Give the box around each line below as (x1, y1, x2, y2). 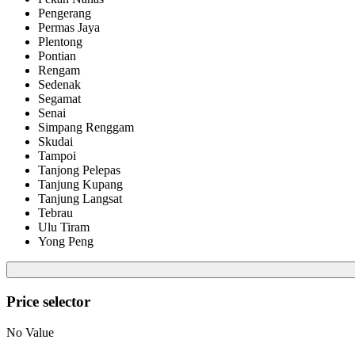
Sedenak (38, 78, 81, 92)
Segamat (38, 92, 81, 106)
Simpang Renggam (38, 120, 134, 135)
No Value (6, 325, 54, 339)
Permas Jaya (38, 21, 100, 35)
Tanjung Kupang (38, 177, 123, 192)
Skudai (38, 135, 73, 149)
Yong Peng (38, 235, 94, 249)
